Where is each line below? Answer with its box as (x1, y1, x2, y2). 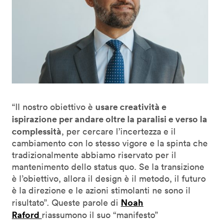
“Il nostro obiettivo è (12, 101, 95, 112)
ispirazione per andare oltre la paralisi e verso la (12, 112, 207, 125)
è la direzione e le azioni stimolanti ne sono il (12, 184, 191, 196)
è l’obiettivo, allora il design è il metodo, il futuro (12, 172, 206, 184)
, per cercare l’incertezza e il (61, 125, 176, 137)
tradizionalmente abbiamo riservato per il (12, 149, 176, 161)
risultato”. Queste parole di (12, 196, 121, 208)
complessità (12, 125, 61, 137)
